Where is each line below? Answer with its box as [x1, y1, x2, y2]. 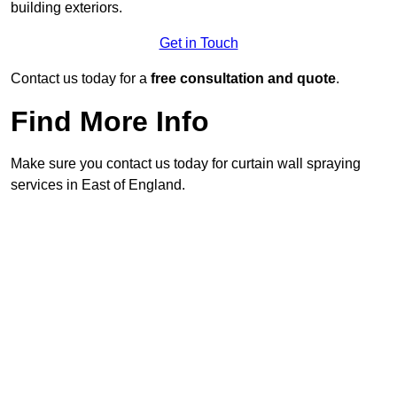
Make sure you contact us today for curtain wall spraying [11, 156, 361, 172]
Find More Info [11, 105, 209, 138]
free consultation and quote [151, 71, 336, 87]
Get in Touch [159, 35, 238, 51]
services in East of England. [11, 177, 185, 193]
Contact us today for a [11, 71, 151, 87]
